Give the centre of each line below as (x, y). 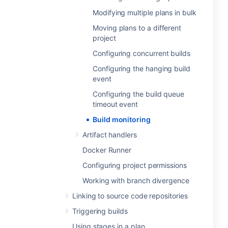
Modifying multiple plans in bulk (145, 12)
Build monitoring (122, 119)
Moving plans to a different (137, 28)
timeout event (116, 104)
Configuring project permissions (135, 165)
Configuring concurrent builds (141, 53)
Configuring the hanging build (141, 68)
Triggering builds (100, 211)
